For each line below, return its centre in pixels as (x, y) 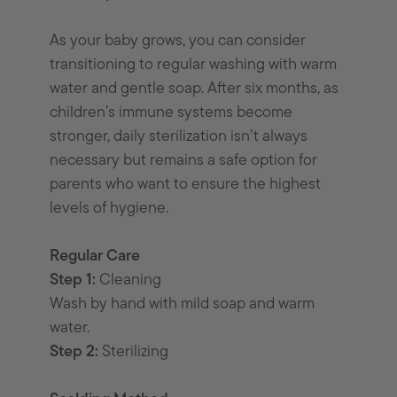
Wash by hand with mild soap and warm (183, 305)
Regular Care (95, 257)
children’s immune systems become (171, 113)
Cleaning (129, 281)
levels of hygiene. (109, 209)
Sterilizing (134, 353)
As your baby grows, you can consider (178, 42)
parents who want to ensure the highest (186, 185)
